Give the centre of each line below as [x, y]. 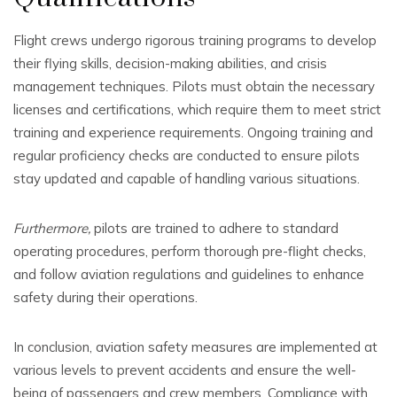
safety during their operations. [105, 297]
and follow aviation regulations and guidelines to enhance [189, 274]
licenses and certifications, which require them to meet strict [197, 109]
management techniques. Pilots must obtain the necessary [194, 86]
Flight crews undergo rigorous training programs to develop [195, 40]
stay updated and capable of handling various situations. [187, 178]
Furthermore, [52, 228]
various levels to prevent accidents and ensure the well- [185, 370]
